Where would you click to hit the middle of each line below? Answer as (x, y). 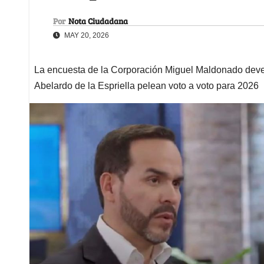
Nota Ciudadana (98, 21)
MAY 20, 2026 (86, 35)
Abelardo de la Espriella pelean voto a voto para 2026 (146, 85)
